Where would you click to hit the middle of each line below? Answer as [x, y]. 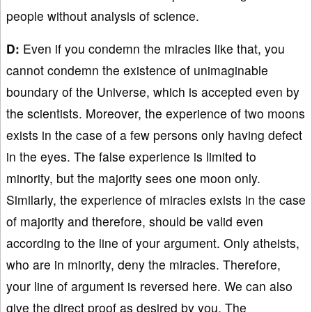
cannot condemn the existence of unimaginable [137, 70]
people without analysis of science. [103, 15]
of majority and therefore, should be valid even [135, 221]
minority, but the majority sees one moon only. [133, 178]
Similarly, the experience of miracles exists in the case [156, 199]
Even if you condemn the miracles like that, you [152, 48]
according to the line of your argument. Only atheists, [153, 242]
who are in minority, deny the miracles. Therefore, [143, 264]
